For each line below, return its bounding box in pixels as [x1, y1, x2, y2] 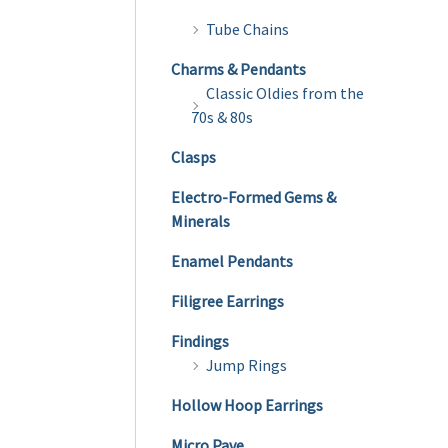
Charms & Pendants [171, 59, 306, 80]
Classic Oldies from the [206, 83, 364, 104]
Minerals [171, 211, 230, 232]
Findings [171, 331, 229, 352]
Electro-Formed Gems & [171, 187, 336, 208]
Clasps [171, 147, 216, 168]
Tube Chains [206, 19, 289, 40]
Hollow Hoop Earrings [171, 395, 323, 416]
